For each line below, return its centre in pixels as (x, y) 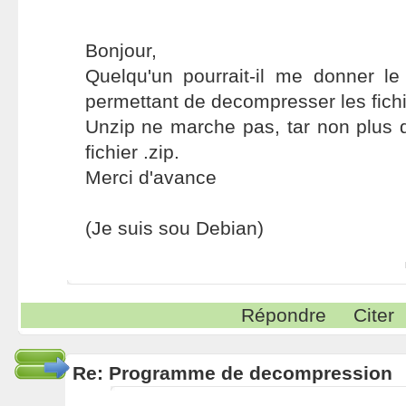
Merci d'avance (150, 177)
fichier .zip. (132, 152)
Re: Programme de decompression (232, 373)
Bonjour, (121, 50)
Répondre (284, 315)
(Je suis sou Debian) (174, 228)
